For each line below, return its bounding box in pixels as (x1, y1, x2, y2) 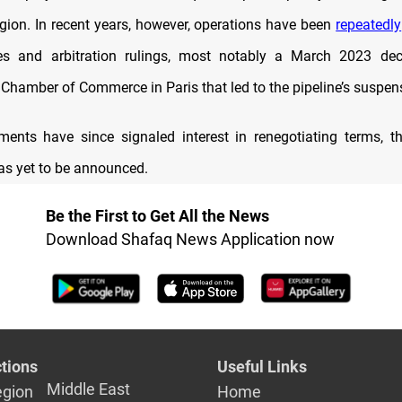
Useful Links (217, 356, 308, 376)
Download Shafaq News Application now (45, 230, 335, 249)
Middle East (47, 379, 131, 398)
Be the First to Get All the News (45, 206, 269, 226)
